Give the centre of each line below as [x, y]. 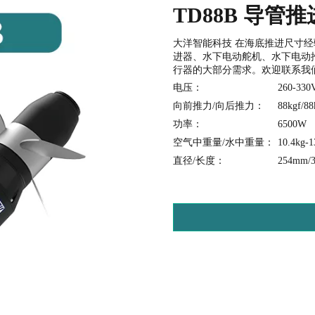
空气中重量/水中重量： [223, 142]
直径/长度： [199, 160]
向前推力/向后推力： [218, 105]
